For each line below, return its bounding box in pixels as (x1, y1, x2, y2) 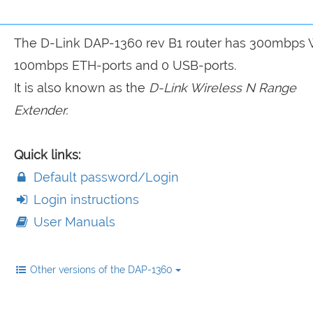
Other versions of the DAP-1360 (29, 264, 175, 275)
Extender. (13, 103, 68, 117)
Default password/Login (29, 170, 179, 184)
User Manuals (29, 214, 115, 229)
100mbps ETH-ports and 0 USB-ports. (13, 58, 236, 73)
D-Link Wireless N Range (148, 80, 296, 95)
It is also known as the (13, 80, 149, 95)
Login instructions (29, 192, 139, 207)
